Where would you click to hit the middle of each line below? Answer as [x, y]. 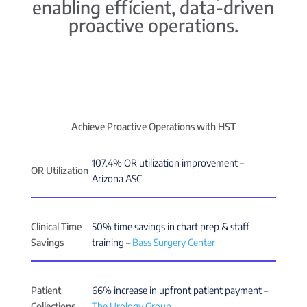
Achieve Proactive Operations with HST [153, 126]
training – [112, 242]
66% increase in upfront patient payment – [180, 290]
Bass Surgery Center [174, 242]
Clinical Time [56, 226]
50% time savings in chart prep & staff [171, 226]
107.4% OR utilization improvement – [168, 162]
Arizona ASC [117, 178]
